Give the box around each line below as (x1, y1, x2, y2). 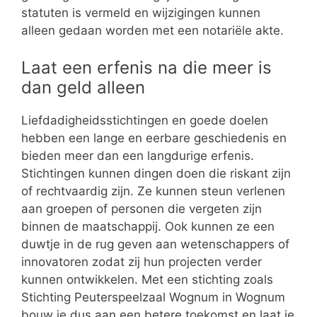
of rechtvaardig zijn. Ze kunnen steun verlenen (21, 183, 285, 198)
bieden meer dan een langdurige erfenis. (21, 148, 254, 163)
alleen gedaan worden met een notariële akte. (21, 23, 284, 38)
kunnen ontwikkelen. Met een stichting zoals (21, 272, 273, 287)
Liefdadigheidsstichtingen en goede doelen (21, 113, 268, 127)
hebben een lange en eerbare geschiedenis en (21, 130, 287, 145)
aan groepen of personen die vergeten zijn (21, 201, 262, 216)
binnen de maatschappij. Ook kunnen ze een (21, 219, 275, 234)
